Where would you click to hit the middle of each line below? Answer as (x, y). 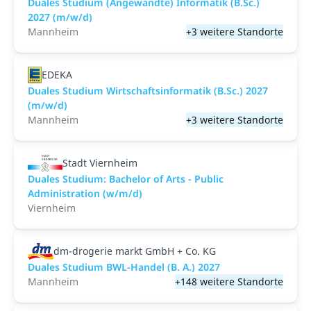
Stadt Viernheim (100, 163)
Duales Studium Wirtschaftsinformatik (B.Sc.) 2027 (148, 91)
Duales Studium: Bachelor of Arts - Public (126, 179)
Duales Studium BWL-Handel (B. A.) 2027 (124, 267)
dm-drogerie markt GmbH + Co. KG (134, 251)
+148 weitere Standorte (229, 281)
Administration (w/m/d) (85, 193)
